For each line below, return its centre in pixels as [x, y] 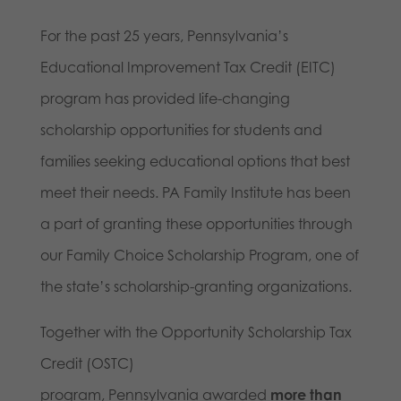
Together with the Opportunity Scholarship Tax [196, 332]
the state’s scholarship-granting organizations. [197, 286]
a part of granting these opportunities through [196, 223]
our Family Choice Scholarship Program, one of [199, 255]
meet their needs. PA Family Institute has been [195, 192]
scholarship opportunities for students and [181, 129]
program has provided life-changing [165, 98]
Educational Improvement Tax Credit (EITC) [188, 67]
